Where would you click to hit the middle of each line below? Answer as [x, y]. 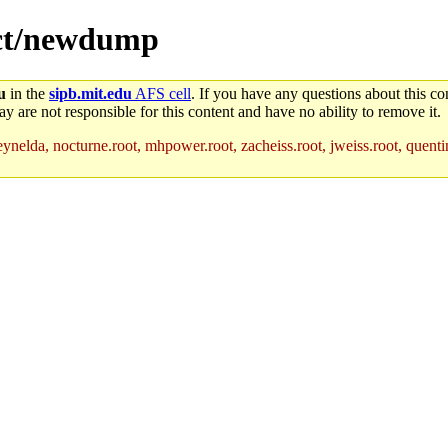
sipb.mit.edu [90, 93]
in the [27, 93]
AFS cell [161, 93]
